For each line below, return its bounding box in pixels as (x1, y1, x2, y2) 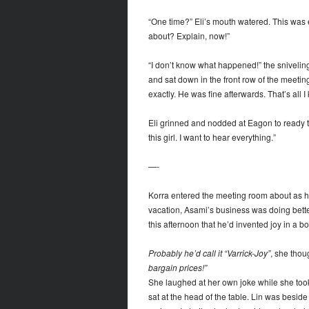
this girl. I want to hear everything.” (148, 131, 276, 143)
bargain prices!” (148, 261, 207, 274)
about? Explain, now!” (148, 30, 230, 42)
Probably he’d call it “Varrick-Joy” (148, 247, 270, 259)
